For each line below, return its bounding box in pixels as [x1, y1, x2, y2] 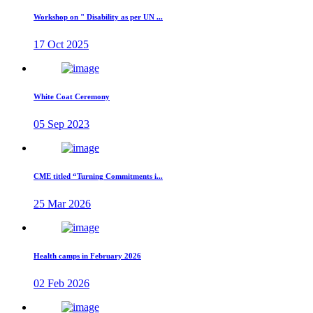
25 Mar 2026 [34, 197, 91, 210]
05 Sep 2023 [34, 117, 89, 130]
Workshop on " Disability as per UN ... [34, 12, 163, 21]
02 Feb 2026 [34, 277, 89, 289]
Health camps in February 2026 [34, 251, 141, 260]
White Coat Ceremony [34, 92, 110, 101]
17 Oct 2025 [34, 38, 89, 50]
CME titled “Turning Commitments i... [34, 171, 163, 180]
